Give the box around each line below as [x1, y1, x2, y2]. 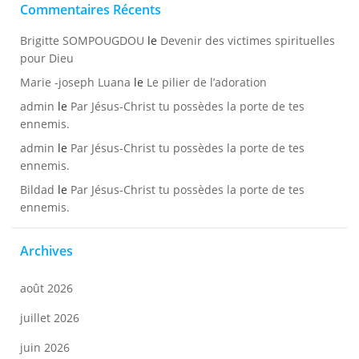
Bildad [20, 182, 54, 197]
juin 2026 [20, 340, 70, 355]
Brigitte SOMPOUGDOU [20, 33, 144, 48]
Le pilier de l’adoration [147, 75, 267, 90]
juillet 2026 [20, 310, 79, 325]
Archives [20, 242, 73, 260]
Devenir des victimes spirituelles [160, 33, 335, 48]
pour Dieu [20, 50, 74, 66]
